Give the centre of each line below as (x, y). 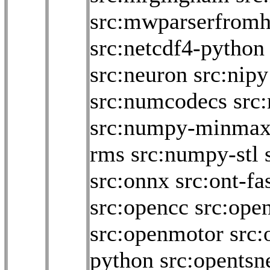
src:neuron (139, 74)
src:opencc (139, 207)
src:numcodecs (159, 101)
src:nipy (231, 74)
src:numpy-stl (195, 154)
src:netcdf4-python (177, 48)
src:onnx (130, 181)
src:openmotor (157, 234)
